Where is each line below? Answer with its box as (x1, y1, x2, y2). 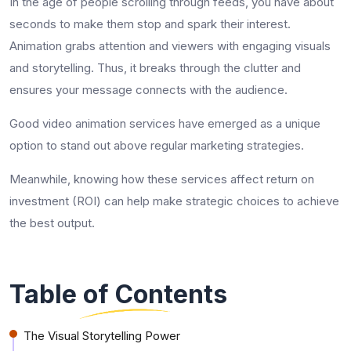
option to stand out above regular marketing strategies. (9, 137, 304, 153)
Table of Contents (9, 278, 227, 309)
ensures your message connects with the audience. (9, 81, 288, 97)
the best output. (9, 215, 95, 230)
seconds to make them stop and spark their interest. (9, 16, 291, 31)
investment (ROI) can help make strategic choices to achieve (9, 193, 339, 208)
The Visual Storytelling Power (24, 327, 180, 343)
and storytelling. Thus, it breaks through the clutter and (9, 60, 301, 75)
